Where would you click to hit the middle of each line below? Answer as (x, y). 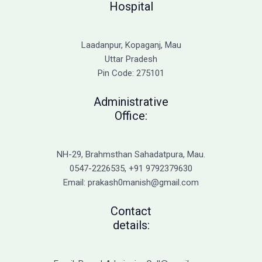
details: (131, 225)
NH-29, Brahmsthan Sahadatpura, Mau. (131, 154)
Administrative (131, 101)
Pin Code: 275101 (131, 73)
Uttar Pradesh (131, 59)
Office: (131, 116)
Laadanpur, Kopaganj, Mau (131, 45)
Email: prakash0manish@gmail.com (131, 182)
